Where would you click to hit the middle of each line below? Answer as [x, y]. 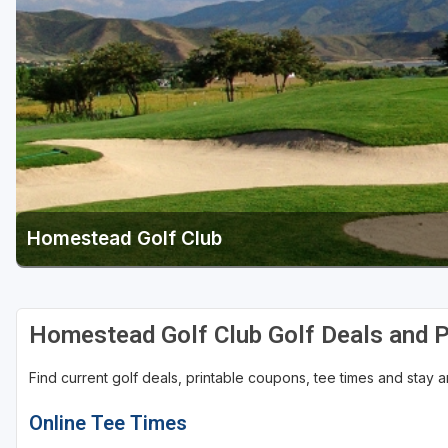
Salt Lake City [89, 24]
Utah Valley [83, 62]
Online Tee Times [108, 423]
